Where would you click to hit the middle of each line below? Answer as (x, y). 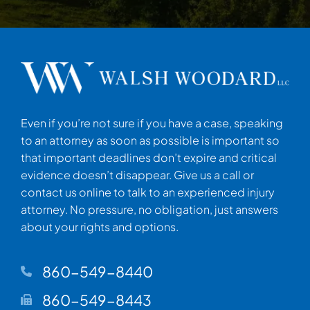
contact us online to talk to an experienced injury (148, 192)
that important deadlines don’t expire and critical (149, 157)
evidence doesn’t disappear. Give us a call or (137, 175)
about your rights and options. (100, 227)
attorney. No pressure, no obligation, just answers (149, 209)
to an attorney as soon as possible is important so (150, 140)
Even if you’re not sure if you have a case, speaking (152, 123)
